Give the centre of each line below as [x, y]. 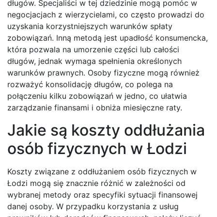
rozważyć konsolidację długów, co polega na [90, 84]
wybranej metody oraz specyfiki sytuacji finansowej [102, 194]
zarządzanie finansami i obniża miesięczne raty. [95, 107]
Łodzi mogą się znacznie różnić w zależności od [96, 183]
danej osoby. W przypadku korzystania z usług [93, 206]
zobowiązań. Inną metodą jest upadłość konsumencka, [108, 38]
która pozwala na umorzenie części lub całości [93, 49]
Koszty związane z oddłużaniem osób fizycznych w [102, 171]
